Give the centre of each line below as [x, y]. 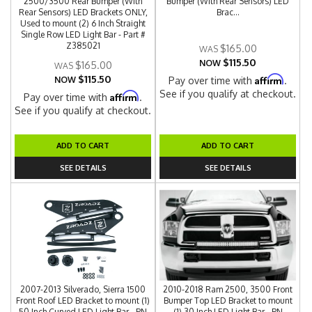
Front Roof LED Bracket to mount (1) [83, 301]
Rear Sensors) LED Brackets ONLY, [83, 12]
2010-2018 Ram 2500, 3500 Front [228, 289]
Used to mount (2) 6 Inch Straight [83, 23]
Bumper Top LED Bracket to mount [228, 301]
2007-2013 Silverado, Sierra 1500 [83, 289]
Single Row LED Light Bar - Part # [83, 34]
